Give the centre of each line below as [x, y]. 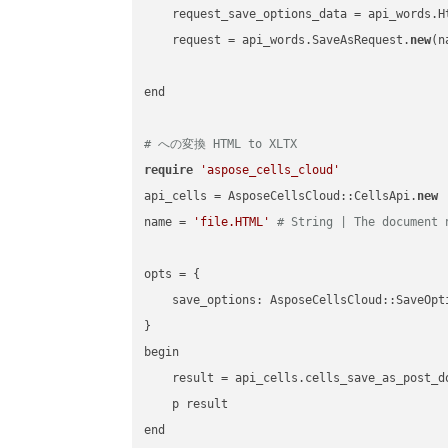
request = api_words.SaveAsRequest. [277, 40]
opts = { [176, 274]
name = [169, 222]
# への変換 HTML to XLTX [221, 144]
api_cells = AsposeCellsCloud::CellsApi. [281, 196]
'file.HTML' [232, 222]
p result [186, 404]
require [169, 170]
